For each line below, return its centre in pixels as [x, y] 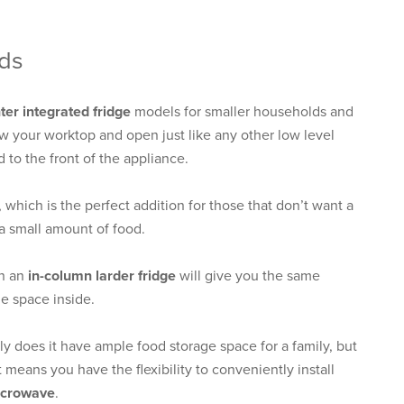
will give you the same [248, 275]
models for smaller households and [242, 111]
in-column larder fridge [102, 275]
